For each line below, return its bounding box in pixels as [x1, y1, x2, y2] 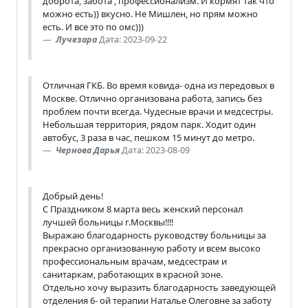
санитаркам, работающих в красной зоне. [43, 267, 223, 280]
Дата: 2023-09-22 [99, 33, 167, 45]
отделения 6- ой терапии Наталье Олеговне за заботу [43, 294, 272, 307]
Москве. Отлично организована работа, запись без [43, 91, 262, 104]
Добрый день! [43, 189, 103, 202]
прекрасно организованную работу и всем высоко [43, 241, 261, 254]
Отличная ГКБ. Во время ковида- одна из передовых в [43, 78, 274, 91]
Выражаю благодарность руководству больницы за [43, 228, 266, 241]
